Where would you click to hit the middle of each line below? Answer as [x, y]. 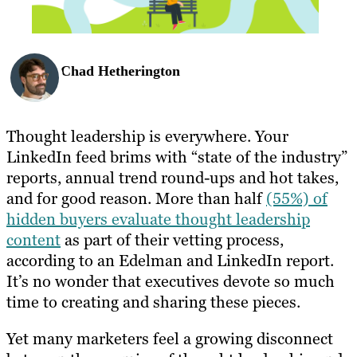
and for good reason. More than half [136, 198]
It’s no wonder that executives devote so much [171, 281]
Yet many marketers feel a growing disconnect [170, 338]
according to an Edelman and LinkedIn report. [170, 260]
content [33, 239]
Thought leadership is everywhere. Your [147, 136]
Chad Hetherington [120, 71]
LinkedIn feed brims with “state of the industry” [177, 157]
